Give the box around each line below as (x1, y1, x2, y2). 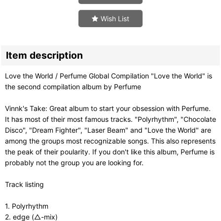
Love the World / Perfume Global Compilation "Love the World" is (5, 71, 212, 80)
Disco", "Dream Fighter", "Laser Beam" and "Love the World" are (5, 125, 211, 134)
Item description (6, 49, 83, 61)
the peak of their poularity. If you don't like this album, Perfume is (5, 147, 215, 156)
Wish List (101, 14, 129, 23)
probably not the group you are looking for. (5, 158, 144, 167)
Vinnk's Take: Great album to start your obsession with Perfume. (5, 104, 211, 112)
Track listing (5, 180, 44, 188)
